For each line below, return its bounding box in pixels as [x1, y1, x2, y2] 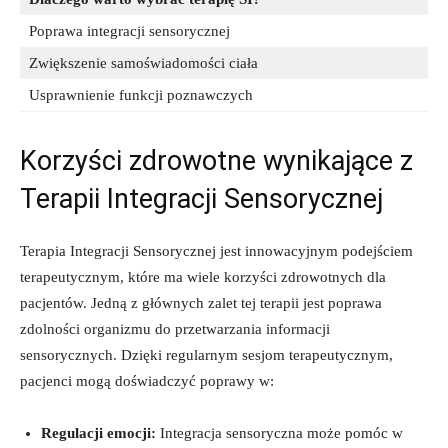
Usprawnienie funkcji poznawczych [29, 86, 253, 103]
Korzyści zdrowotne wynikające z [20, 144, 413, 177]
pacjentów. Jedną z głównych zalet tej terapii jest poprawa [20, 294, 382, 311]
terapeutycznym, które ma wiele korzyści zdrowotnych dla [20, 268, 386, 285]
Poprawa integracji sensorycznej [29, 22, 230, 39]
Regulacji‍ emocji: [41, 424, 156, 441]
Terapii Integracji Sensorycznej [20, 182, 383, 215]
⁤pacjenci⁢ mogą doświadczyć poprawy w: [20, 372, 274, 389]
